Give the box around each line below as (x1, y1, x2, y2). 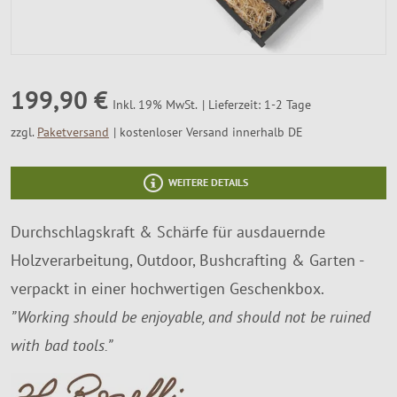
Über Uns (13, 36, 77, 56)
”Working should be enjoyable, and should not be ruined (11, 306, 370, 327)
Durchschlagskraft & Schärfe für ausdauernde (11, 221, 325, 242)
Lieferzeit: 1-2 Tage (205, 96, 311, 113)
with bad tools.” (11, 334, 113, 355)
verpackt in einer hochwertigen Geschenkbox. (11, 277, 324, 299)
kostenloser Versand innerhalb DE (116, 123, 303, 140)
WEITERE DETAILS (168, 175, 248, 190)
